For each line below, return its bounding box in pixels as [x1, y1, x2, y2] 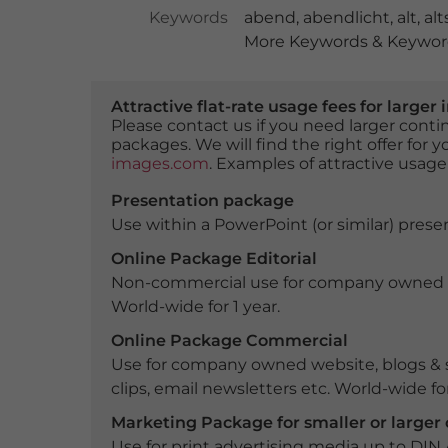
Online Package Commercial [110, 331, 348, 350]
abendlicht [302, 8, 390, 27]
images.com [110, 154, 209, 173]
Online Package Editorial [110, 249, 317, 268]
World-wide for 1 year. [110, 297, 280, 316]
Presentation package [110, 191, 294, 210]
